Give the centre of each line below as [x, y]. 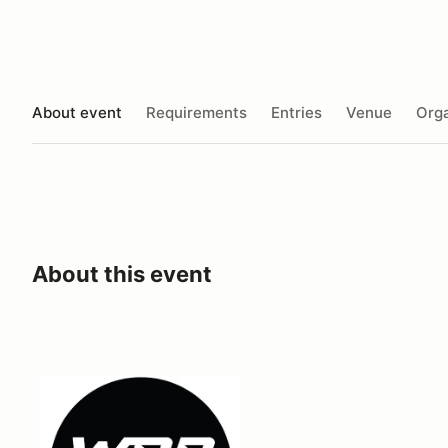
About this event [122, 274]
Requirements [196, 112]
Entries [296, 112]
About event [77, 112]
